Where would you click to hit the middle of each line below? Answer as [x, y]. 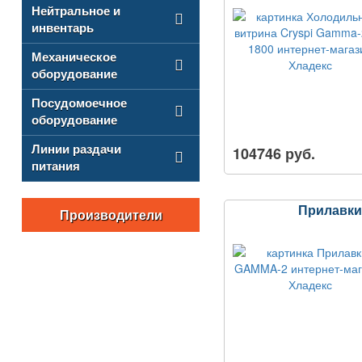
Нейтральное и [76, 11]
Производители [111, 215]
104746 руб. [274, 153]
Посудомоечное [79, 103]
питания [56, 166]
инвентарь [63, 27]
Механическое [74, 57]
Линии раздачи [76, 149]
